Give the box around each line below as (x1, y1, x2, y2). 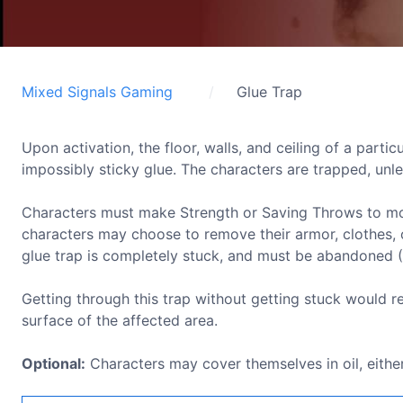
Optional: (22, 354, 85, 372)
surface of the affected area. (22, 311, 218, 329)
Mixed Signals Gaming (22, 83, 173, 101)
